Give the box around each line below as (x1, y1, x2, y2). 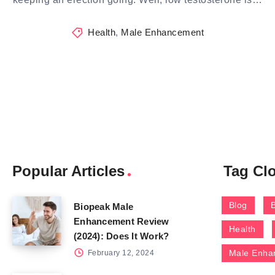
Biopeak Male (74, 201, 133, 212)
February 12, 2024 (85, 249, 154, 258)
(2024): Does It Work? (74, 231, 169, 242)
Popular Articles (12, 163, 125, 180)
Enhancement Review (74, 216, 169, 227)
